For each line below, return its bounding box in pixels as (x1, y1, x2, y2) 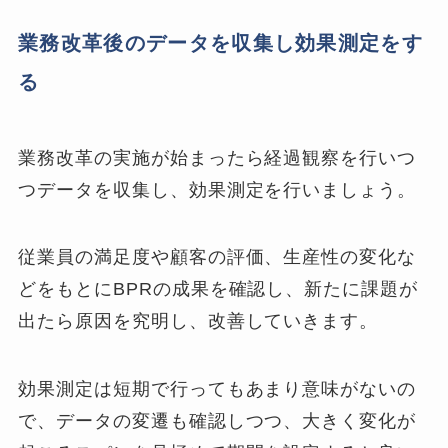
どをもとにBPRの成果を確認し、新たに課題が (18, 279, 419, 300)
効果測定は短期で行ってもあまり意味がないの (18, 379, 417, 400)
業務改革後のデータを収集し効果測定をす (18, 32, 424, 55)
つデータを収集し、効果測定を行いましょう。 (18, 179, 417, 200)
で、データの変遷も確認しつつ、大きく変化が (18, 411, 417, 432)
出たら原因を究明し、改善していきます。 (18, 311, 379, 332)
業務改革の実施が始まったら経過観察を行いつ (18, 147, 417, 168)
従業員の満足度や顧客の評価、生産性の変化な (18, 247, 417, 268)
